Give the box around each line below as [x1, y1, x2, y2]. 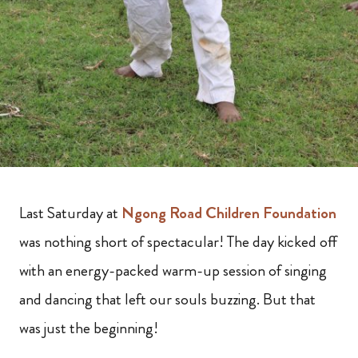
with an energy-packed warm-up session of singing [19, 259, 327, 283]
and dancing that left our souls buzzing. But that [19, 288, 316, 312]
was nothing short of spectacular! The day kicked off [19, 230, 337, 254]
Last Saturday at [19, 201, 121, 225]
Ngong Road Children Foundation [121, 201, 336, 225]
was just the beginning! [19, 316, 158, 340]
